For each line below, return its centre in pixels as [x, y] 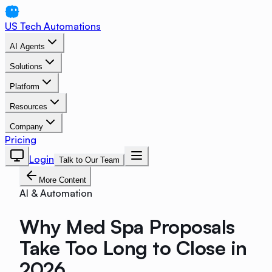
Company [26, 127]
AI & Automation [56, 193]
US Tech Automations [53, 26]
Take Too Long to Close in [133, 247]
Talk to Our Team [89, 160]
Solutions [26, 66]
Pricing [21, 140]
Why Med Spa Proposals [127, 226]
